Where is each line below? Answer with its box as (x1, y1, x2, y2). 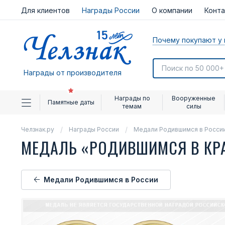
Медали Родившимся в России (44, 175, 158, 184)
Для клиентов (21, 6, 70, 15)
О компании (152, 6, 192, 15)
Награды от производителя (24, 68, 122, 77)
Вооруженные (172, 94, 215, 102)
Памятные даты (47, 98, 94, 106)
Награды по (114, 94, 150, 102)
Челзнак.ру (21, 126, 54, 133)
